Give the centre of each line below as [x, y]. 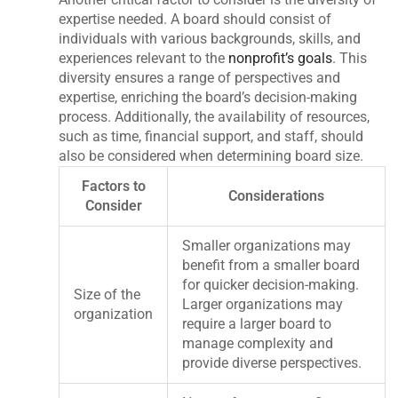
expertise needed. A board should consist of [195, 19]
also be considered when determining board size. [211, 155]
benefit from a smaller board [271, 265]
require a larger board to [257, 323]
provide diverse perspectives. [272, 362]
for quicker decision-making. [271, 284]
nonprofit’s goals [281, 58]
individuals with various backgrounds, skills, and [210, 38]
